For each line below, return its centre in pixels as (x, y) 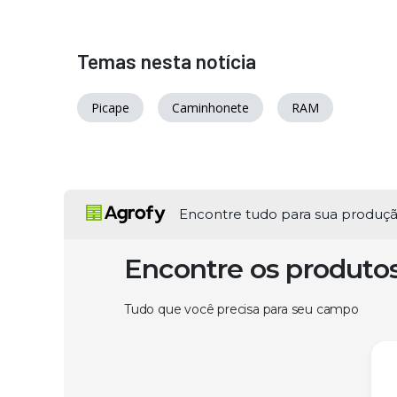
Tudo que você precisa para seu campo (241, 309)
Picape (110, 107)
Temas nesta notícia (167, 61)
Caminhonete (210, 107)
